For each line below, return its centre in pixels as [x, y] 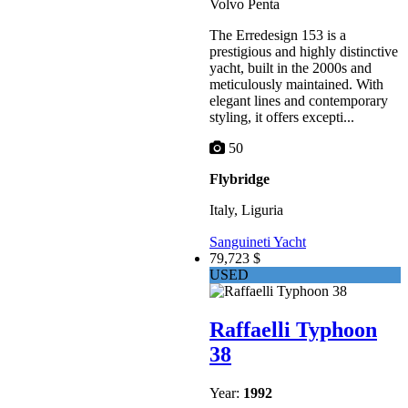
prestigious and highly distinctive [304, 51]
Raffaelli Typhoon [293, 329]
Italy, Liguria [246, 209]
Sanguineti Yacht [258, 241]
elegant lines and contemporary [299, 100]
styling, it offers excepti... [282, 117]
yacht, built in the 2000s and [291, 67]
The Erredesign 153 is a [278, 35]
